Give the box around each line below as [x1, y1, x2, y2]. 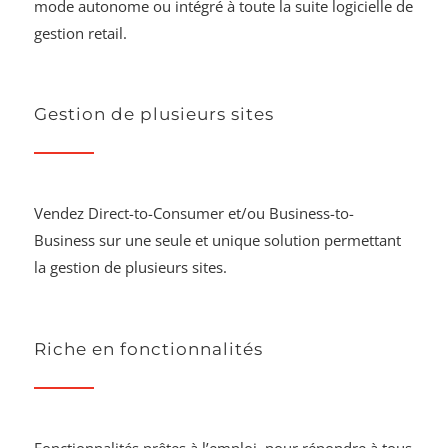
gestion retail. [34, 22, 128, 43]
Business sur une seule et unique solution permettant [34, 230, 402, 251]
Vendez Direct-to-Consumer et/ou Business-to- [34, 203, 355, 224]
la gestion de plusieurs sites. [34, 257, 228, 278]
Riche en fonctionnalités [34, 338, 264, 359]
